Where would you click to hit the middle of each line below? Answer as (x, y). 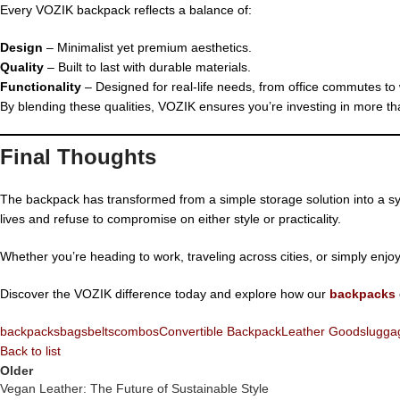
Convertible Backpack (220, 331)
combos (137, 331)
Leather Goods (324, 331)
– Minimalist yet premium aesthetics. (147, 47)
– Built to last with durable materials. (147, 67)
